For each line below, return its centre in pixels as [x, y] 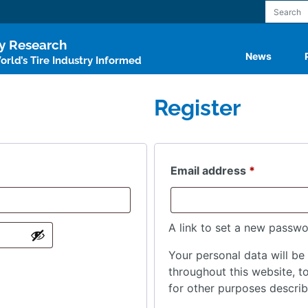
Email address [210, 170]
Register [197, 108]
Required [279, 170]
